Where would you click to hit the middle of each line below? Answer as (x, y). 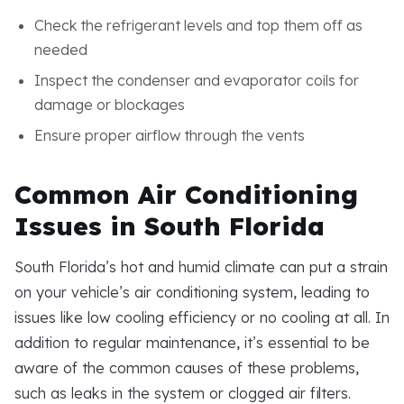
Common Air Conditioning (186, 194)
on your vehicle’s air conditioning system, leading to (192, 292)
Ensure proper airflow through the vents (169, 135)
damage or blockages (109, 104)
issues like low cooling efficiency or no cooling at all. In (202, 317)
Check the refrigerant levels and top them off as (198, 25)
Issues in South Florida (170, 225)
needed (60, 49)
